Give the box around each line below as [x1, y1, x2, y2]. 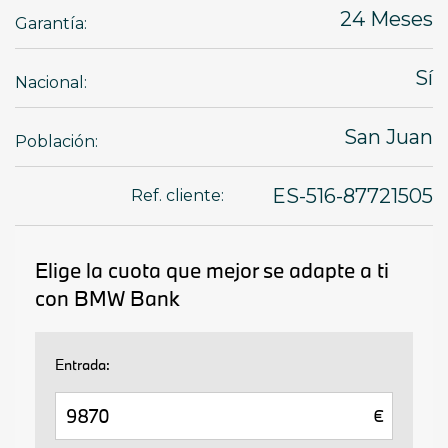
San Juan [344, 124, 433, 149]
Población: [15, 131, 98, 151]
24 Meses [370, 6, 433, 31]
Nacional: [15, 72, 87, 92]
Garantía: [15, 13, 87, 33]
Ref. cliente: [131, 186, 224, 205]
